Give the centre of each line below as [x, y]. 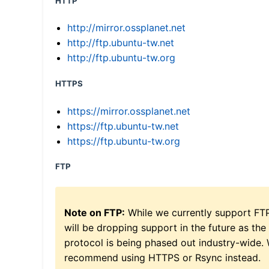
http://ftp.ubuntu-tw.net [121, 43]
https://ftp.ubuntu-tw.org [124, 141]
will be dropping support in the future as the [165, 227]
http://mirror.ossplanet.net [126, 28]
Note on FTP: [95, 212]
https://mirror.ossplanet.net [129, 111]
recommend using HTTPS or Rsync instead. [162, 257]
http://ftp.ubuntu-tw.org [121, 58]
